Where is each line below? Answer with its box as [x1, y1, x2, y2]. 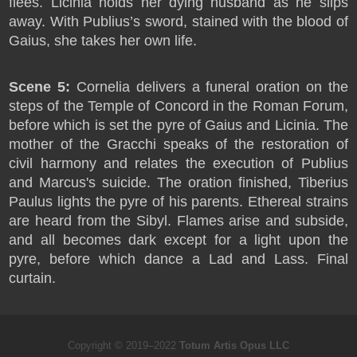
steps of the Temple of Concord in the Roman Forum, [9, 98, 348, 114]
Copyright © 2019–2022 [68, 339, 179, 351]
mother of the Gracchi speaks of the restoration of [9, 136, 348, 152]
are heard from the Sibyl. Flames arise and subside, [9, 213, 348, 229]
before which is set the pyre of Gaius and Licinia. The [9, 117, 348, 133]
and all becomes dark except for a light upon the [9, 232, 348, 248]
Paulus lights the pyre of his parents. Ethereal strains [9, 194, 348, 210]
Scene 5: [9, 79, 71, 95]
